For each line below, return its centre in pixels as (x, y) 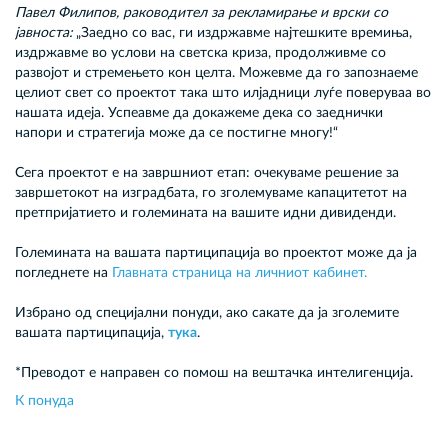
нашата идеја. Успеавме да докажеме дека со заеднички (199, 113)
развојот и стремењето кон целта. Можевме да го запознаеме (216, 73)
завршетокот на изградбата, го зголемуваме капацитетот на (211, 193)
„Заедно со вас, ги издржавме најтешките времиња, (242, 33)
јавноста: (43, 33)
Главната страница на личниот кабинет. (239, 273)
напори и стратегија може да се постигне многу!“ (176, 133)
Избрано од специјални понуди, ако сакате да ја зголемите (207, 313)
